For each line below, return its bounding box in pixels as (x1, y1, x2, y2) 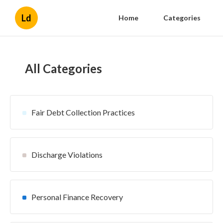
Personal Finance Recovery (31, 192, 123, 202)
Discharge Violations (31, 150, 103, 159)
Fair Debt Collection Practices (31, 108, 135, 117)
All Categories (25, 61, 102, 76)
